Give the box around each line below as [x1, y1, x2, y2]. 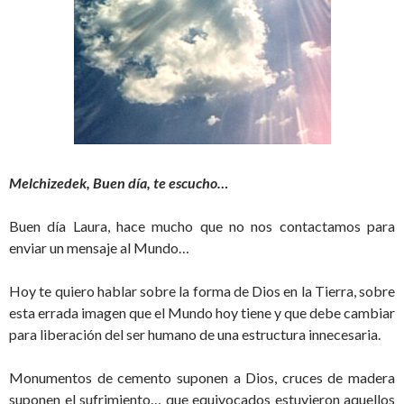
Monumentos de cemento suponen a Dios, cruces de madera [9, 369, 395, 387]
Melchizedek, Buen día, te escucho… [9, 174, 228, 192]
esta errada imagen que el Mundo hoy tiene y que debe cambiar [9, 304, 395, 322]
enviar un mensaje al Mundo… [9, 239, 192, 257]
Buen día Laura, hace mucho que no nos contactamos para [9, 217, 395, 235]
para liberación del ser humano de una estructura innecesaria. [9, 326, 381, 344]
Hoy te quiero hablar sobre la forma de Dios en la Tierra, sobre [9, 282, 395, 300]
